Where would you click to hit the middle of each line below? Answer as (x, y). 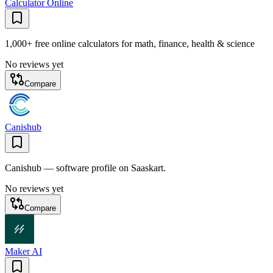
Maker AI (23, 251)
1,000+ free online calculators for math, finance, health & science (130, 43)
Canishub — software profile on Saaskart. (85, 168)
